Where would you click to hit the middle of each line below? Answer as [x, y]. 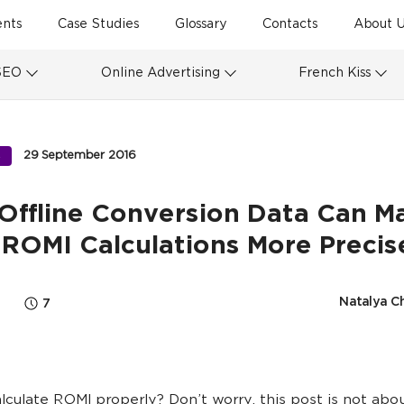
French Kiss [335, 73]
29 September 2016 [79, 156]
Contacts [290, 25]
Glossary [201, 25]
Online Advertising [160, 73]
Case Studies [98, 25]
